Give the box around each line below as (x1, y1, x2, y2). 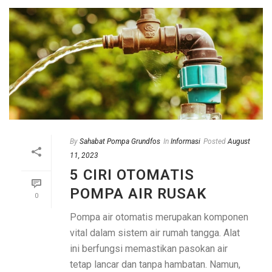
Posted (203, 137, 226, 146)
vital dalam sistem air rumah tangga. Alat (70, 227, 240, 239)
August (228, 137, 250, 146)
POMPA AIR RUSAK (70, 185, 206, 203)
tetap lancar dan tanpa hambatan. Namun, (70, 259, 240, 271)
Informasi (171, 137, 200, 146)
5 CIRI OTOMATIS (70, 166, 194, 184)
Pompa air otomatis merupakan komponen (70, 211, 248, 223)
